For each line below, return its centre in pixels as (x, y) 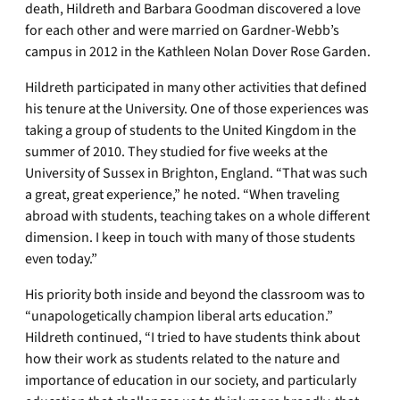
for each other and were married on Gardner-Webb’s (182, 30)
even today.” (61, 259)
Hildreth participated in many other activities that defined (196, 87)
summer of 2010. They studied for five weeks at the (176, 152)
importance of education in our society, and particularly (191, 380)
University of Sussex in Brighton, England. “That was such (196, 173)
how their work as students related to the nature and (183, 359)
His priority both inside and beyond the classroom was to (195, 295)
